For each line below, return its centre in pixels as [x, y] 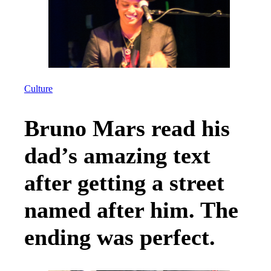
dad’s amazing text [117, 156]
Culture [38, 89]
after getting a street [124, 183]
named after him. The [131, 210]
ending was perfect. [120, 237]
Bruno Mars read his [127, 129]
